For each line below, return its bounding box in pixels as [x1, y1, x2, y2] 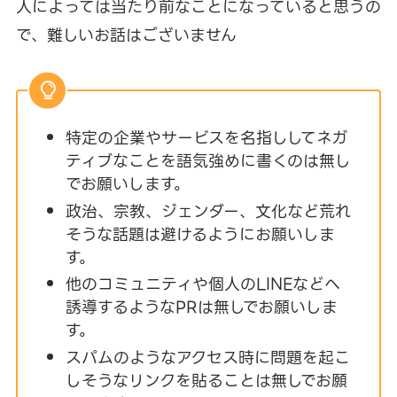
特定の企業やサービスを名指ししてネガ [65, 125, 347, 152]
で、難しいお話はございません [15, 22, 237, 49]
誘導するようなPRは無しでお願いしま [65, 294, 338, 321]
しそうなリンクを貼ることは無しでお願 [65, 367, 347, 393]
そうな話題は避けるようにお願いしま [65, 221, 335, 247]
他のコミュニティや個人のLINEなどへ [65, 271, 340, 298]
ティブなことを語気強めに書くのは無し [65, 148, 351, 175]
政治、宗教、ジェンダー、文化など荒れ [65, 198, 351, 224]
